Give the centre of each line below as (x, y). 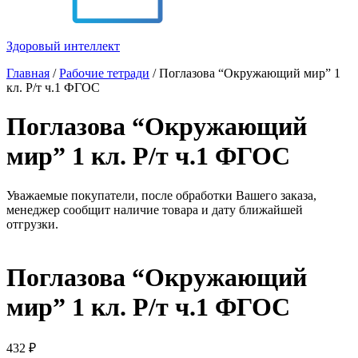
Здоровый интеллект (63, 46)
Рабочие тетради (104, 73)
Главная (28, 73)
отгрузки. (32, 224)
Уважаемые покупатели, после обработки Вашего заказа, (161, 195)
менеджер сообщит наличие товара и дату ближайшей (155, 209)
